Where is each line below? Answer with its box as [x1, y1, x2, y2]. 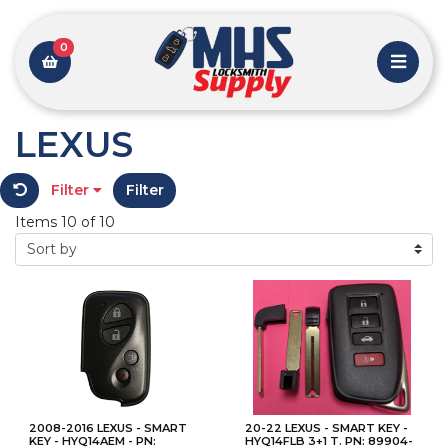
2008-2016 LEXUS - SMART [29, 420, 187, 435]
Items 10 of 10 [15, 212, 115, 231]
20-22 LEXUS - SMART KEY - [245, 420, 408, 435]
